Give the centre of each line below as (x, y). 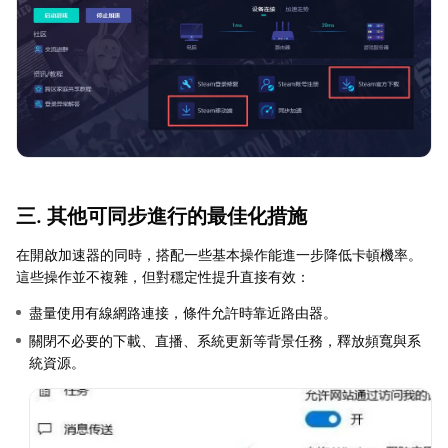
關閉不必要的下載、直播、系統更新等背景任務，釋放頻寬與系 (225, 340)
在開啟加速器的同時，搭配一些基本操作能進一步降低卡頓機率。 (219, 254)
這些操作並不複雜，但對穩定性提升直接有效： (163, 276)
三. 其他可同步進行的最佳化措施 (161, 215)
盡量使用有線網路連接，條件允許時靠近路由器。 (183, 312)
